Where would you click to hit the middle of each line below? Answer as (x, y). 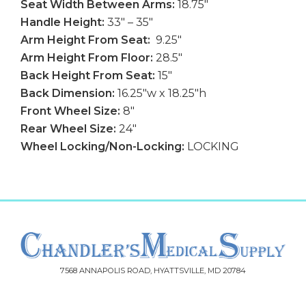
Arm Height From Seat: (85, 40)
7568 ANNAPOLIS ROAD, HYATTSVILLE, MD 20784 (153, 271)
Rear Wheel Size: (68, 128)
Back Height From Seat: (88, 75)
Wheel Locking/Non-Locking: (102, 146)
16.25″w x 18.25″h (162, 93)
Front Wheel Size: (70, 111)
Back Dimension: (69, 93)
